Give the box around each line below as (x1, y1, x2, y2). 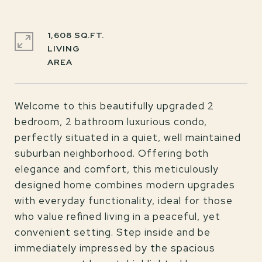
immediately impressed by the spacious (15, 242, 215, 254)
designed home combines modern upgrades (15, 178, 235, 191)
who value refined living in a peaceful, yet (15, 210, 220, 223)
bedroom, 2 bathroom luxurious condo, (15, 115, 207, 128)
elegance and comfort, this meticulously (15, 163, 219, 175)
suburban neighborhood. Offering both (15, 147, 209, 160)
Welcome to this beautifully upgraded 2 (15, 99, 214, 112)
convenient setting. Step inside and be (15, 226, 211, 239)
